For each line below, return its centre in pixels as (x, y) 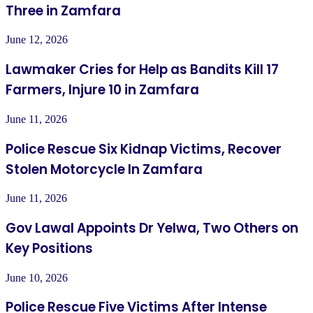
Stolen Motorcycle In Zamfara (104, 169)
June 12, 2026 (37, 40)
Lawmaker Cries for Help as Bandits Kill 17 (142, 70)
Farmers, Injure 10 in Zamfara (102, 90)
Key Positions (49, 249)
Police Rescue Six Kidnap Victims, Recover (144, 149)
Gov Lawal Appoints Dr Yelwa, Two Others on (152, 228)
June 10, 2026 (37, 277)
